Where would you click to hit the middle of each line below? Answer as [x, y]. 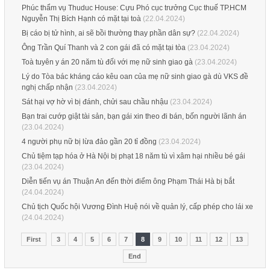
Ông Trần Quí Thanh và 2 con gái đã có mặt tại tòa [103, 48]
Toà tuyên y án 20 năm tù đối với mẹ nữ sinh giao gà [107, 62]
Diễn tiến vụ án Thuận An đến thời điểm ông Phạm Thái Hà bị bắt [128, 181]
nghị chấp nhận [47, 87]
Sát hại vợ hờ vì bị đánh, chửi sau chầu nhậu [95, 102]
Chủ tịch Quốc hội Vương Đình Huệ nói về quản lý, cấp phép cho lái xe [137, 207]
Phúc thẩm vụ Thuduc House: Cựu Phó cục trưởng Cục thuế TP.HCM [134, 8]
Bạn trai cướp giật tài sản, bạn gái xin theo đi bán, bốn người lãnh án [134, 116]
